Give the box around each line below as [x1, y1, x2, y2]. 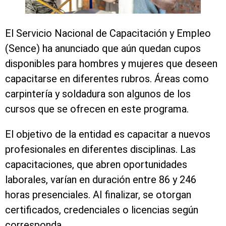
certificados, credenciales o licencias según [5, 204, 198, 216]
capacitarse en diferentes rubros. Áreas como [5, 73, 209, 85]
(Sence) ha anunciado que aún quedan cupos [5, 42, 201, 55]
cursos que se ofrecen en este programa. [5, 103, 191, 116]
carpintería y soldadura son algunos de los [5, 88, 191, 100]
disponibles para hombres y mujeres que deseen [5, 58, 217, 70]
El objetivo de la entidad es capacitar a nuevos [5, 128, 210, 141]
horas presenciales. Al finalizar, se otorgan [5, 189, 191, 201]
